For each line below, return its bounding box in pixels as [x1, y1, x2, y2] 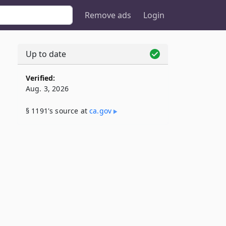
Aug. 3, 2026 [26, 84, 69, 93]
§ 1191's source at [26, 106, 90, 116]
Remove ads [85, 10, 131, 21]
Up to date [26, 48, 66, 60]
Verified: [26, 73, 55, 83]
